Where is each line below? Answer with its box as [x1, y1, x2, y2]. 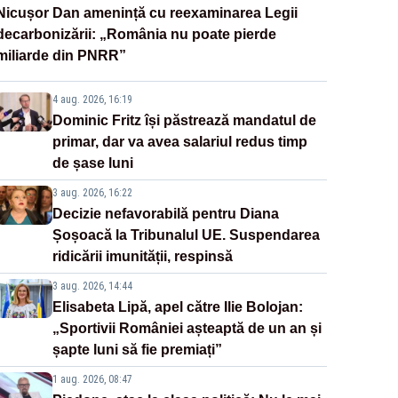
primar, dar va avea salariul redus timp [52, 134, 307, 150]
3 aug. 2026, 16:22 [52, 187, 132, 200]
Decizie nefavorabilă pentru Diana [52, 206, 279, 222]
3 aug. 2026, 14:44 [52, 280, 132, 293]
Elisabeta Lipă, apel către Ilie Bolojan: [52, 299, 303, 315]
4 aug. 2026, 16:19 [52, 93, 132, 107]
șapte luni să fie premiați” [52, 342, 222, 358]
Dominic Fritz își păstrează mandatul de [52, 113, 316, 129]
